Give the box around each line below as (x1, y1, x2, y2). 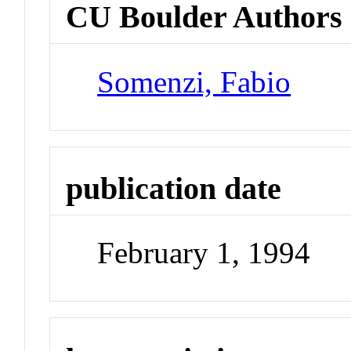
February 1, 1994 (97, 236, 311, 270)
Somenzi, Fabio (97, 64, 291, 99)
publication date (66, 170, 282, 206)
